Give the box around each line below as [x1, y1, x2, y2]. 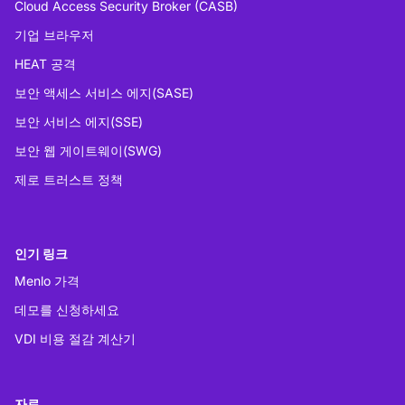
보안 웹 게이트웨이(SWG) [14, 143, 162, 159]
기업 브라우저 [14, 27, 94, 43]
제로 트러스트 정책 [14, 172, 123, 188]
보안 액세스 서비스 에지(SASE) [14, 85, 193, 101]
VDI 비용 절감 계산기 [14, 331, 136, 347]
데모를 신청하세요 [14, 302, 119, 318]
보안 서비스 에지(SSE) [14, 114, 143, 130]
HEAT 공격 [14, 56, 76, 72]
